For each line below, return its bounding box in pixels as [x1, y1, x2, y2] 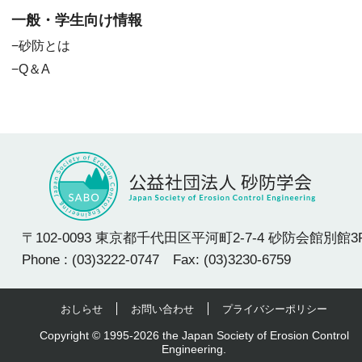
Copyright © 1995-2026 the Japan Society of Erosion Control [39, 329, 349, 343]
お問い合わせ [131, 302, 194, 315]
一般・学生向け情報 [11, 12, 143, 29]
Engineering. [162, 343, 226, 356]
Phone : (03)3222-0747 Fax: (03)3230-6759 [22, 251, 291, 267]
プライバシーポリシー [221, 302, 327, 315]
